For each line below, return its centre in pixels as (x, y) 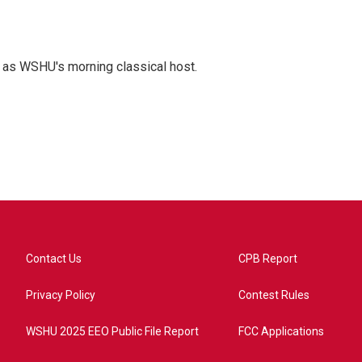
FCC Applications (282, 331)
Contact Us (54, 259)
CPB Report (268, 259)
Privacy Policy (61, 295)
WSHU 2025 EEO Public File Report (112, 331)
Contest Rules (274, 295)
